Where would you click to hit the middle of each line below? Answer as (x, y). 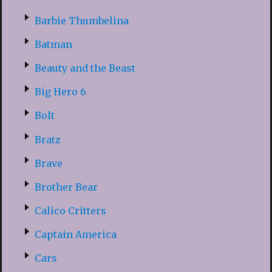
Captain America (75, 235)
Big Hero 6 (60, 92)
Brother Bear (66, 187)
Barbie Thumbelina (81, 20)
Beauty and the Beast (85, 68)
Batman (53, 44)
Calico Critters (70, 211)
